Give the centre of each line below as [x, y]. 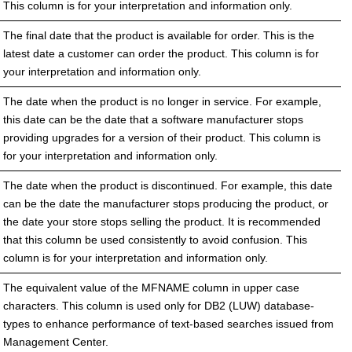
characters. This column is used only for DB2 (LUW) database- [159, 305]
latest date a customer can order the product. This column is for [161, 53]
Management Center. [56, 341]
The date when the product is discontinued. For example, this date [168, 185]
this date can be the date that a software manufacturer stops [153, 119]
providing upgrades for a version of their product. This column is [162, 137]
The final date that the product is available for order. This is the [159, 35]
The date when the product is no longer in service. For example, [162, 101]
